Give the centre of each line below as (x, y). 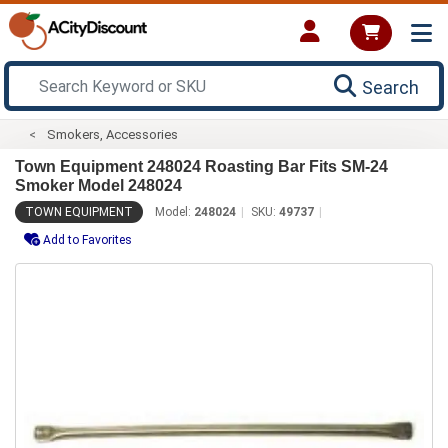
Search (390, 87)
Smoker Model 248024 (98, 185)
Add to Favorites (87, 239)
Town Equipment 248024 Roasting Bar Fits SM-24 (201, 166)
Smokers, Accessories (113, 134)
